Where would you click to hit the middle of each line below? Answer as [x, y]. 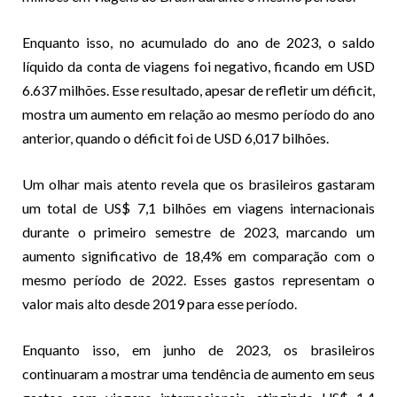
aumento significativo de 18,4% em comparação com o [198, 256]
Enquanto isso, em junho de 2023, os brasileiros [198, 350]
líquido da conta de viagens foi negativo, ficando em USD [198, 66]
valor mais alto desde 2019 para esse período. [160, 304]
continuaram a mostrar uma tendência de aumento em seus [198, 374]
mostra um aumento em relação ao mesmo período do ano [198, 114]
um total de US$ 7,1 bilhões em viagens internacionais [198, 208]
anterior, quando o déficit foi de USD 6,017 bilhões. [175, 138]
